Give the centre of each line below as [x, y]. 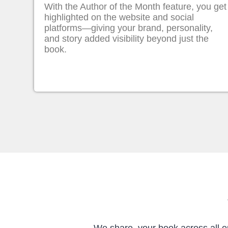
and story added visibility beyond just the [127, 39]
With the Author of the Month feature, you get [136, 7]
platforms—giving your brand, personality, [129, 28]
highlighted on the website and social [119, 17]
